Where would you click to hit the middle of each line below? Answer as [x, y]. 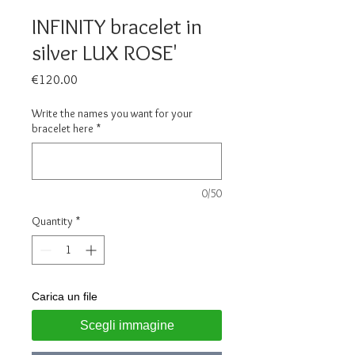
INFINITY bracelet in [117, 27]
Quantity [52, 221]
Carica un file [65, 297]
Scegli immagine [127, 326]
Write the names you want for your [112, 114]
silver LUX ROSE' [105, 53]
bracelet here [63, 129]
